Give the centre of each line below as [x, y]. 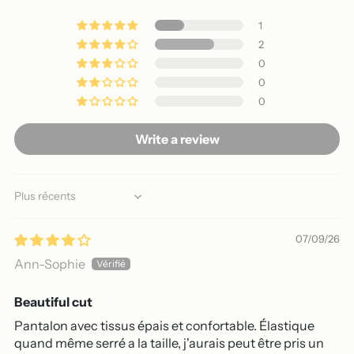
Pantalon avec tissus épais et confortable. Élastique [164, 325]
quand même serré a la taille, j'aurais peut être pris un [169, 343]
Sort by [34, 203]
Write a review [177, 139]
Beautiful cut [53, 301]
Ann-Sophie [50, 264]
